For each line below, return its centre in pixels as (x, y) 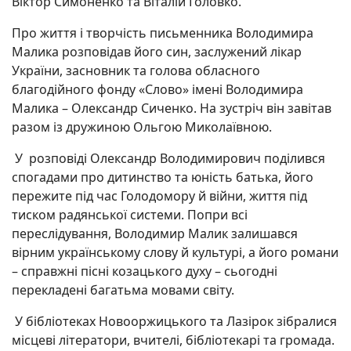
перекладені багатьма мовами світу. (123, 290)
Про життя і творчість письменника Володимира (163, 33)
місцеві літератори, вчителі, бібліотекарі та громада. (173, 340)
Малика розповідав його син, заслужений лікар (157, 52)
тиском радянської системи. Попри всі (130, 215)
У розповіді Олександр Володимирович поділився (168, 158)
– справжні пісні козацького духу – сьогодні (145, 271)
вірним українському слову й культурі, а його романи (175, 252)
